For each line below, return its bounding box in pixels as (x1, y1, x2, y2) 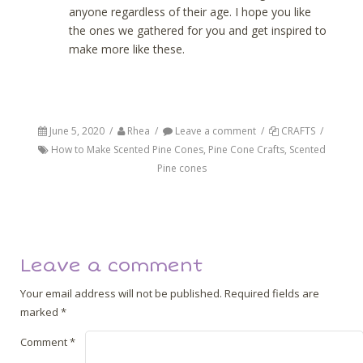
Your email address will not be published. (20, 286, 222, 301)
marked (20, 305, 61, 320)
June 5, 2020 (49, 124, 105, 139)
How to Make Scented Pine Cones (50, 143, 203, 157)
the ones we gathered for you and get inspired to (69, 22, 327, 38)
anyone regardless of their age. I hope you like (69, 3, 311, 19)
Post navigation (20, 199, 186, 223)
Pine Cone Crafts (207, 143, 284, 157)
